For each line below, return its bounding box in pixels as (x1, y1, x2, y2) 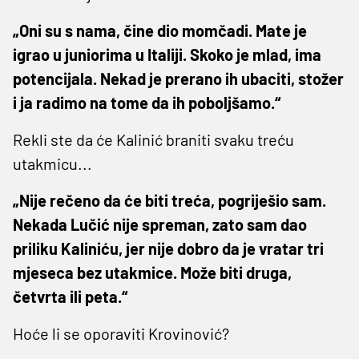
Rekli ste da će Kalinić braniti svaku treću (13, 129, 294, 149)
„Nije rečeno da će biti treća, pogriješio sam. (13, 190, 326, 210)
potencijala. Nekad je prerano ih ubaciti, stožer (13, 68, 344, 88)
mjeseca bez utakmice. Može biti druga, (13, 262, 292, 282)
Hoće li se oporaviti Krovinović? (13, 323, 229, 343)
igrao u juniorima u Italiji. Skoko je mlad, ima (13, 44, 321, 64)
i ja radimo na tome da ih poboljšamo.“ (13, 92, 280, 112)
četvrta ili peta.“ (13, 286, 127, 306)
